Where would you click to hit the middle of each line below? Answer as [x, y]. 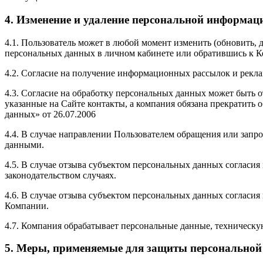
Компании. [27, 205]
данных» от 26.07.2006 [50, 114]
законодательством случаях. [60, 175]
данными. [24, 144]
